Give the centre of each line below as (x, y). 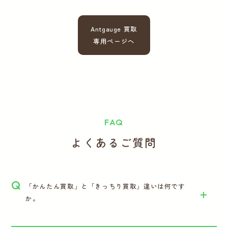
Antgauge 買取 (114, 29)
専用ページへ (114, 41)
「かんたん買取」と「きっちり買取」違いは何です (105, 186)
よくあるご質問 (114, 142)
